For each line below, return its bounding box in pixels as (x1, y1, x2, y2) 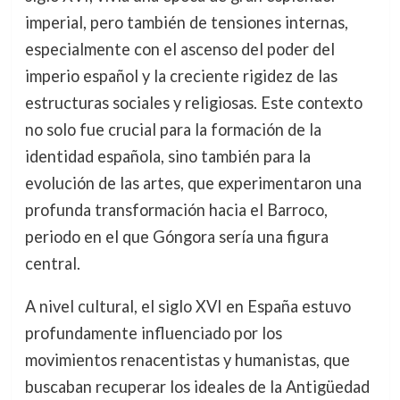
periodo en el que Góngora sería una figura (24, 227, 329, 246)
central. (24, 254, 80, 273)
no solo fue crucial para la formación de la (24, 120, 321, 139)
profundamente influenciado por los (24, 323, 282, 344)
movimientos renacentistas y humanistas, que (24, 350, 350, 371)
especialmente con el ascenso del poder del (24, 39, 335, 59)
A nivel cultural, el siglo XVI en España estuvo (24, 296, 351, 317)
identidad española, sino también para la (24, 146, 311, 166)
